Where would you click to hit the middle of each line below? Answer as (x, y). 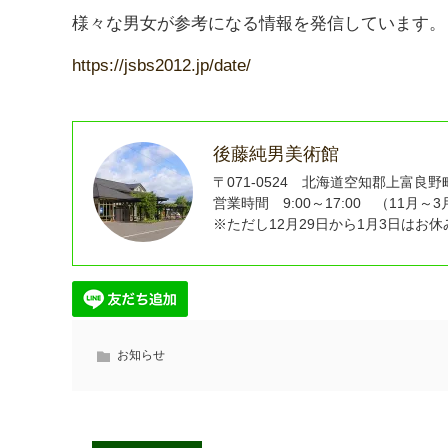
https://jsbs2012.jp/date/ (161, 66)
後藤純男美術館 (276, 154)
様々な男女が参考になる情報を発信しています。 (259, 24)
